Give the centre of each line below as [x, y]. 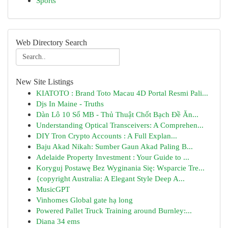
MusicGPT [53, 189]
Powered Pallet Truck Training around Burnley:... [114, 210]
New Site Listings [45, 82]
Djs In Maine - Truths [70, 104]
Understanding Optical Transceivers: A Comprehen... [120, 125]
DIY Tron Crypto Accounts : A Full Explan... [107, 136]
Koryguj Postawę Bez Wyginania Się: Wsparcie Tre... [120, 168]
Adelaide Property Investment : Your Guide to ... [113, 157]
